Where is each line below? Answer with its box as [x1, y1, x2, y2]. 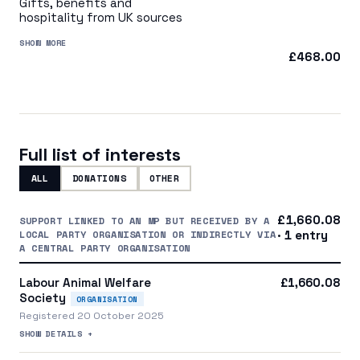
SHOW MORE [19, 36, 67, 49]
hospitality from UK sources [19, 9, 182, 25]
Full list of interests [19, 142, 181, 166]
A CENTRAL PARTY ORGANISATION [19, 240, 190, 255]
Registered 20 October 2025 [19, 309, 164, 322]
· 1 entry [277, 227, 328, 243]
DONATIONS [72, 171, 127, 185]
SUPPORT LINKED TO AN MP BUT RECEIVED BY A [19, 213, 270, 227]
